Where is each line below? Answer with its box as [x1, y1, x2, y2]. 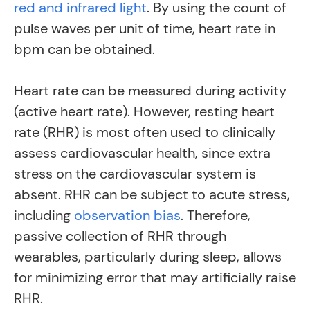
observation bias [74, 206, 181, 224]
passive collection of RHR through [14, 227, 226, 245]
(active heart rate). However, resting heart [14, 102, 275, 120]
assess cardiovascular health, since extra [14, 144, 271, 162]
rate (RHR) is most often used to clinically [14, 123, 275, 141]
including [14, 206, 74, 224]
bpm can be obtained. [14, 40, 155, 58]
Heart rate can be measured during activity [14, 82, 286, 100]
